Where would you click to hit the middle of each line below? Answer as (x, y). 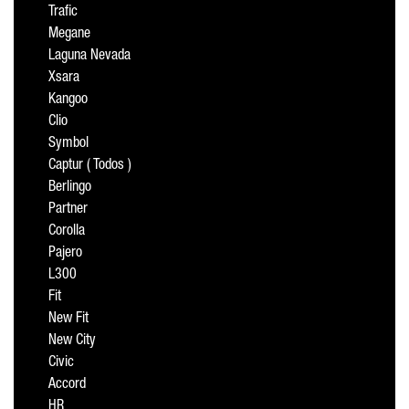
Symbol (68, 144)
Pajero (65, 254)
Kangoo (68, 100)
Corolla (67, 232)
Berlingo (70, 188)
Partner (68, 210)
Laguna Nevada (89, 57)
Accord (67, 385)
